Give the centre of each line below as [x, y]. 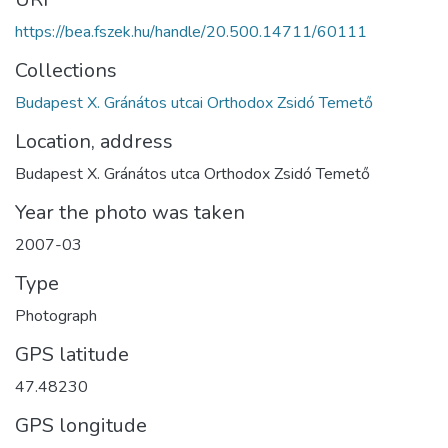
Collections [66, 70]
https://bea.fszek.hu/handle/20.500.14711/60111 [191, 31]
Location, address [94, 141]
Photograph [56, 315]
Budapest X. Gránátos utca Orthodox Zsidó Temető [192, 173]
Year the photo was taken [130, 212]
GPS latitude [72, 354]
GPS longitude [81, 425]
